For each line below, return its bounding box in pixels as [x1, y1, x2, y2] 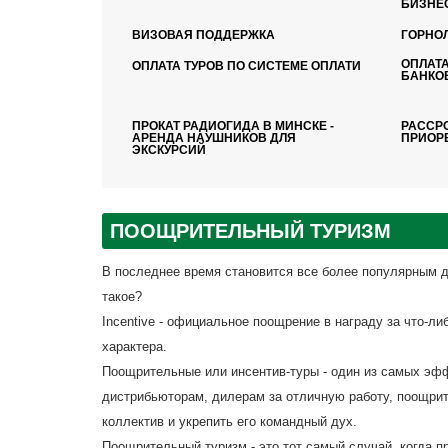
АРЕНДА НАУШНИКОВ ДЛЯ [132, 131, 296, 145]
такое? [102, 289, 142, 304]
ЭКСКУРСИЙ [132, 143, 206, 157]
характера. [102, 339, 167, 354]
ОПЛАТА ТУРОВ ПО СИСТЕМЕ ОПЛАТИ [132, 59, 361, 73]
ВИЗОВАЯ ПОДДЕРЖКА [132, 28, 275, 42]
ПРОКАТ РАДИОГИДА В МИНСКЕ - [132, 119, 334, 133]
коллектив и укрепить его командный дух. [102, 414, 357, 429]
